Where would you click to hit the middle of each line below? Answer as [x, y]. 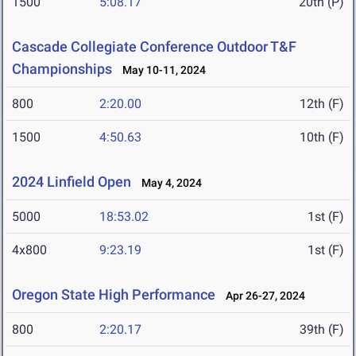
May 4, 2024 [168, 183]
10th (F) [322, 137]
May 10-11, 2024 [161, 70]
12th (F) [322, 104]
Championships [62, 69]
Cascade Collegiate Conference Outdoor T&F [154, 47]
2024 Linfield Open [72, 182]
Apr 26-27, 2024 [262, 296]
